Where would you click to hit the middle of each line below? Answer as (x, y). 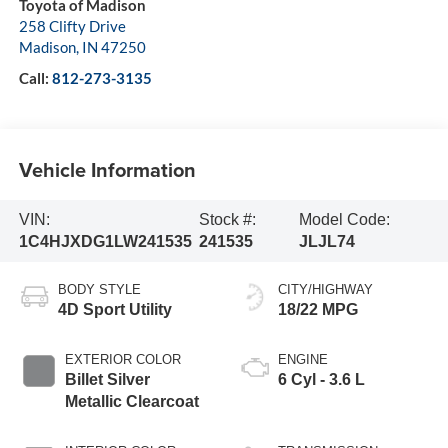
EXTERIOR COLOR (122, 359)
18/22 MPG (318, 309)
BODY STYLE (99, 289)
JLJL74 (326, 241)
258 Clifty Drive (72, 26)
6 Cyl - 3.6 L (321, 379)
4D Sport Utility (114, 309)
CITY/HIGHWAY (325, 289)
